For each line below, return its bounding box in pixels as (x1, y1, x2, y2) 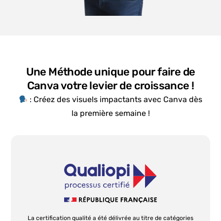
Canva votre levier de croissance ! (27, 79, 194, 93)
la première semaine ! (71, 109, 150, 118)
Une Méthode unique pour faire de (26, 65, 195, 79)
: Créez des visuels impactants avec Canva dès (28, 95, 203, 105)
